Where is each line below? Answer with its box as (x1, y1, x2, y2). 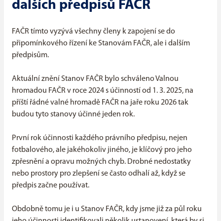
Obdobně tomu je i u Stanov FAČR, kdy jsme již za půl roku (12, 205, 202, 214)
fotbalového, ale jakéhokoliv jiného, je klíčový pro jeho (12, 146, 192, 154)
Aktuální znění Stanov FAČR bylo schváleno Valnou (12, 75, 179, 83)
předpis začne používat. (12, 182, 89, 190)
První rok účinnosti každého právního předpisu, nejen (12, 134, 187, 143)
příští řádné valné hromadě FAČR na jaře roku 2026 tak (12, 99, 188, 107)
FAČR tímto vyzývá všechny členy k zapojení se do (12, 28, 175, 36)
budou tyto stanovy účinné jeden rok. (12, 110, 135, 119)
